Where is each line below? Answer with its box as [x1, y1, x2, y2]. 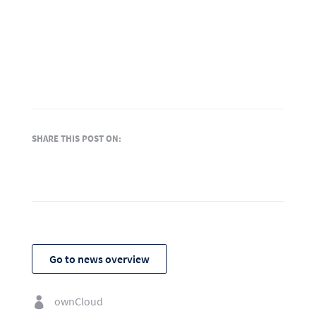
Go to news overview [49, 251, 150, 266]
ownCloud [54, 294, 103, 309]
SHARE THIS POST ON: [31, 132, 121, 144]
